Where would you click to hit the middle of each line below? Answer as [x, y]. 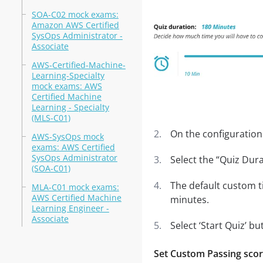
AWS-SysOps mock [68, 136]
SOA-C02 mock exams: [75, 14]
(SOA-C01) [51, 168]
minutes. [189, 200]
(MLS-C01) [51, 118]
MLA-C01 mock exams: [75, 187]
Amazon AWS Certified [75, 25]
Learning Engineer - [70, 208]
